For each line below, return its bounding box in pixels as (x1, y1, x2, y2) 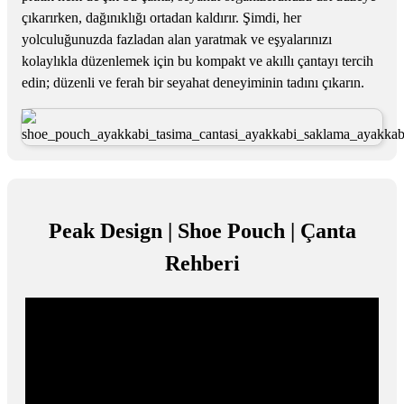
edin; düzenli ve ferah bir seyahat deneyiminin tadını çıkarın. (22, 75, 364, 91)
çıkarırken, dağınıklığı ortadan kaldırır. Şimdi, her (22, 10, 301, 26)
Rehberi (164, 252, 240, 276)
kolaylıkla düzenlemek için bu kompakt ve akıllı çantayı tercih (22, 53, 373, 69)
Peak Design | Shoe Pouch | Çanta (48, 219, 356, 243)
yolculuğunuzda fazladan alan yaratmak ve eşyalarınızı (22, 32, 332, 48)
